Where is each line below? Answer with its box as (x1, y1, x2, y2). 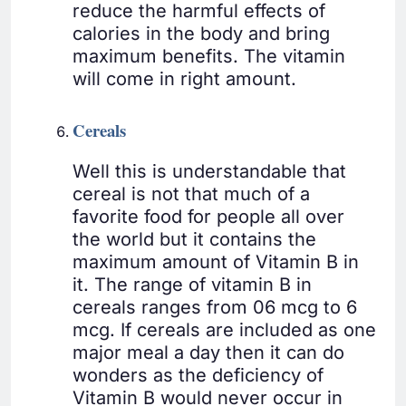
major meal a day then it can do (72, 342, 344, 364)
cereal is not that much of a (72, 183, 310, 206)
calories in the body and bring (72, 23, 330, 45)
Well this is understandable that (72, 160, 346, 183)
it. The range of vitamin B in (72, 274, 312, 296)
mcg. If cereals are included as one (72, 319, 376, 342)
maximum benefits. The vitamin (72, 45, 345, 68)
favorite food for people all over (72, 206, 344, 228)
